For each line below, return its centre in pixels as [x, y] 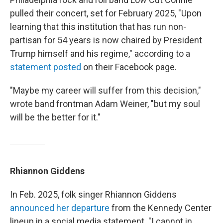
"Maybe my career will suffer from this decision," [106, 90]
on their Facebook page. [129, 67]
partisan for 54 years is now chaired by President [106, 40]
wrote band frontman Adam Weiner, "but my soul [105, 104]
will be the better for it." [55, 117]
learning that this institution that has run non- [98, 27]
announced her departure [60, 208]
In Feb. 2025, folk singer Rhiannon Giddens [93, 194]
